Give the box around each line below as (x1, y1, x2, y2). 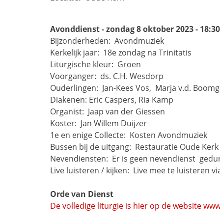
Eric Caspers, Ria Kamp (89, 94, 173, 105)
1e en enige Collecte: (50, 130, 128, 140)
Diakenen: (50, 94, 87, 105)
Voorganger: (50, 71, 98, 82)
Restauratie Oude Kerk (135, 141, 219, 152)
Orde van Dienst (50, 189, 113, 199)
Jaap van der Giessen (88, 106, 165, 117)
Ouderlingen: (50, 82, 100, 93)
